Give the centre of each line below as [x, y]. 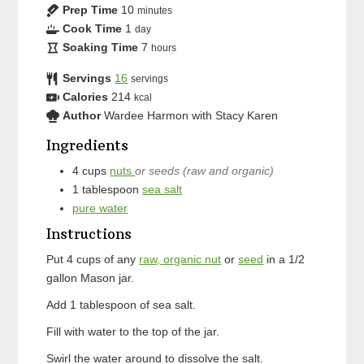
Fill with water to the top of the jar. [133, 331]
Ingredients [88, 145]
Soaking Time [101, 47]
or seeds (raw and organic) [205, 170]
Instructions [89, 234]
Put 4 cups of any [97, 259]
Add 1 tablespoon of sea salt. [121, 304]
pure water [100, 208]
